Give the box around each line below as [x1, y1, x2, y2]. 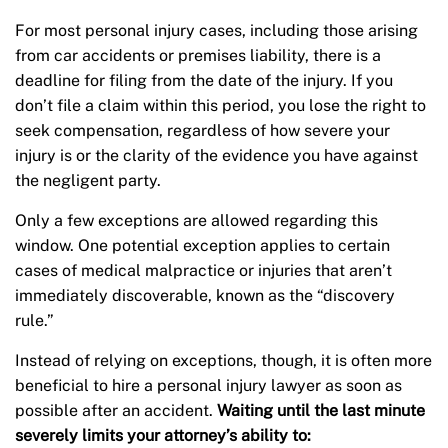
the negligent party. [15, 171, 161, 191]
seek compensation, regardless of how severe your [15, 121, 390, 141]
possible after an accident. [15, 401, 217, 421]
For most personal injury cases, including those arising [15, 21, 418, 41]
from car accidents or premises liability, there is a [15, 46, 381, 66]
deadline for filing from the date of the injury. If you [15, 71, 393, 91]
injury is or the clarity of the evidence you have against [15, 146, 418, 166]
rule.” [15, 311, 54, 331]
